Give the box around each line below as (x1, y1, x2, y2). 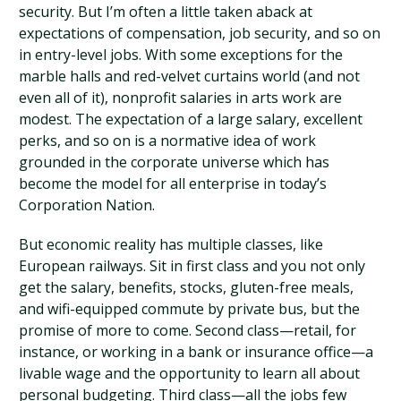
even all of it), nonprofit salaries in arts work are (19, 88, 343, 107)
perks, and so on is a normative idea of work (19, 131, 317, 150)
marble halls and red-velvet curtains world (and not (19, 66, 361, 86)
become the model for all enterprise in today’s (19, 174, 328, 193)
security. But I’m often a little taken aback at (19, 2, 313, 21)
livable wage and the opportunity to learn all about (19, 363, 361, 383)
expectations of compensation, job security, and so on (19, 23, 381, 43)
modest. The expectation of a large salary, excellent (19, 109, 363, 129)
